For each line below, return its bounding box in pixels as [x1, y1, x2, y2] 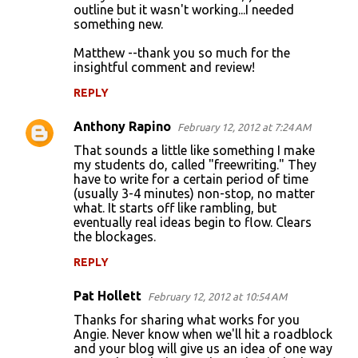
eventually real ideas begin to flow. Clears [74, 215, 312, 229]
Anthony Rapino [74, 119, 171, 133]
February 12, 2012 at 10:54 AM [148, 291, 287, 302]
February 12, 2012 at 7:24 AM [177, 121, 311, 133]
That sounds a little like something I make [74, 143, 315, 157]
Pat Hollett [74, 288, 141, 303]
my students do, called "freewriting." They [74, 157, 316, 172]
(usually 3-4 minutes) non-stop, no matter [74, 186, 315, 201]
